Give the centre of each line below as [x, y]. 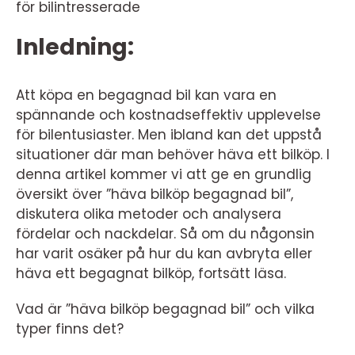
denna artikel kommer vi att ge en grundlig [164, 174]
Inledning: [75, 47]
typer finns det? [70, 329]
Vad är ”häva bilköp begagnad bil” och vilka [165, 309]
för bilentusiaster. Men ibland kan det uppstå [169, 135]
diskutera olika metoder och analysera [149, 214]
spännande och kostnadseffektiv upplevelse [168, 115]
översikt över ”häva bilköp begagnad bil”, [155, 194]
